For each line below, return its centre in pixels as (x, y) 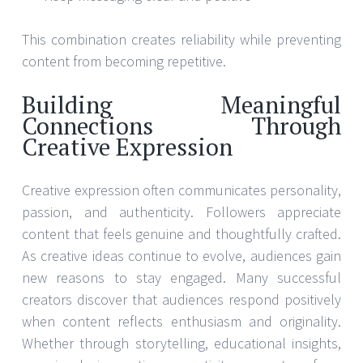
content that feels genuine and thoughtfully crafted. (181, 234)
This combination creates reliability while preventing (181, 40)
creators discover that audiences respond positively (181, 300)
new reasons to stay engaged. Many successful (181, 278)
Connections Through (181, 126)
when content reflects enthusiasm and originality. (181, 322)
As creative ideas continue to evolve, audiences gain (181, 256)
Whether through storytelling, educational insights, (181, 344)
